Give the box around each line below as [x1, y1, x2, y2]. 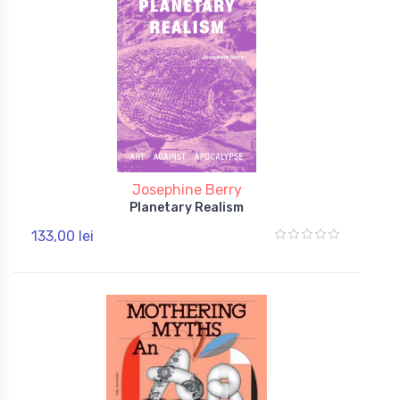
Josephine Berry [131, 180, 242, 198]
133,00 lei [31, 227, 94, 245]
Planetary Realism [129, 199, 244, 215]
